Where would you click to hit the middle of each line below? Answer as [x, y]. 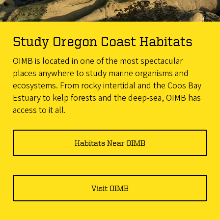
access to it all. [39, 110]
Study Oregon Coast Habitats [102, 41]
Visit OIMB [110, 188]
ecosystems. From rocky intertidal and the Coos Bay [107, 85]
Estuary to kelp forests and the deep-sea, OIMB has [107, 98]
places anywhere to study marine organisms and [100, 73]
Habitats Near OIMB [110, 143]
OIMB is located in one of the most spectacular [97, 61]
